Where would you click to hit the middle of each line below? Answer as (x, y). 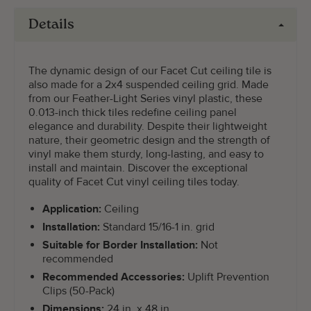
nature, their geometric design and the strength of (149, 140)
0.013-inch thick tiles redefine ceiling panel (133, 112)
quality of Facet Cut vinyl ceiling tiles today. (134, 182)
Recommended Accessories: (114, 277)
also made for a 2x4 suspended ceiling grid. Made (149, 85)
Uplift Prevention (227, 277)
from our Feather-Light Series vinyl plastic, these (145, 99)
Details (51, 25)
